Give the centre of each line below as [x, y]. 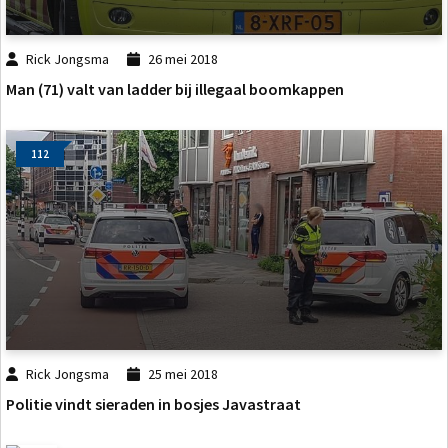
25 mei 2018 [182, 373]
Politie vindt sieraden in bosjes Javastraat [153, 404]
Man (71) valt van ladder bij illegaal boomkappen [175, 88]
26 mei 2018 [182, 58]
